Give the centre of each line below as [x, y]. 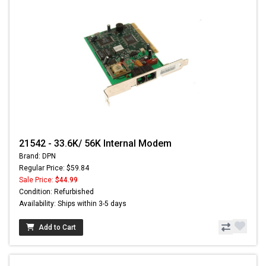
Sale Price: [37, 180]
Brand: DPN [37, 156]
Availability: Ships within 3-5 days [73, 203]
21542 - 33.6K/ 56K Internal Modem [95, 143]
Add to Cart [57, 227]
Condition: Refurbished [56, 191]
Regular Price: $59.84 [54, 168]
